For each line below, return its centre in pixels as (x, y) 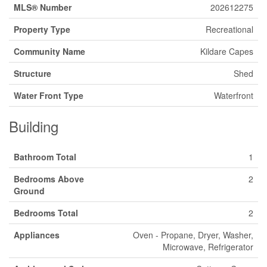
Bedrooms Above (49, 178)
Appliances (37, 235)
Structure (32, 73)
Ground (29, 190)
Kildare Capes (227, 51)
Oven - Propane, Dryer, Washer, (193, 235)
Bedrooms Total (46, 212)
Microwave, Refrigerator (208, 246)
